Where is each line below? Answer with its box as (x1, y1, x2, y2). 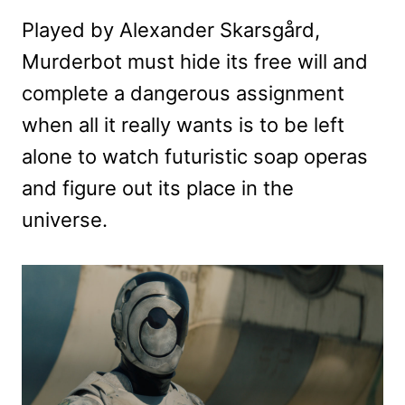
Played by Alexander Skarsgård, (22, 18, 320, 42)
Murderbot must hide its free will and (22, 50, 368, 74)
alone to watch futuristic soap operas (22, 145, 368, 169)
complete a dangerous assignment (22, 81, 344, 106)
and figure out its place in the (22, 176, 294, 201)
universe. (22, 208, 108, 232)
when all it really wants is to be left (22, 113, 344, 137)
